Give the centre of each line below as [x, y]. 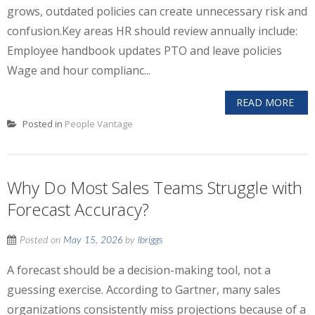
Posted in [43, 124]
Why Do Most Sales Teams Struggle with [155, 187]
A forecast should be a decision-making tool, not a [139, 270]
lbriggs [150, 240]
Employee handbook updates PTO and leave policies [144, 51]
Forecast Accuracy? [78, 209]
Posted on [41, 240]
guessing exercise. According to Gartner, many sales [144, 290]
